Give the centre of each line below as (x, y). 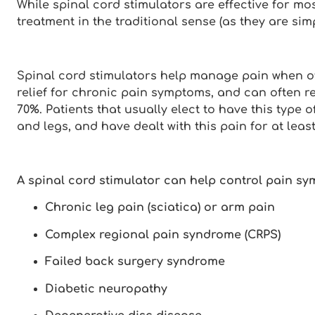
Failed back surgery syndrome (135, 262)
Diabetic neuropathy (106, 289)
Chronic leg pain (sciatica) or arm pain (160, 208)
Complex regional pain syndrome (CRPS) (163, 234)
